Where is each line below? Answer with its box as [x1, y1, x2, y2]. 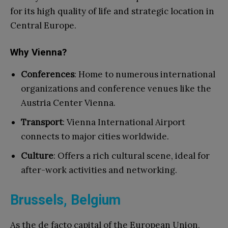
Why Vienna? [10, 46, 67, 59]
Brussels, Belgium [10, 192, 121, 209]
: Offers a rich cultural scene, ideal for [53, 150, 210, 162]
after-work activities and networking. [21, 164, 177, 176]
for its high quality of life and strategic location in [10, 6, 214, 17]
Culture [21, 150, 53, 162]
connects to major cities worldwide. [21, 131, 169, 142]
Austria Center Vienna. [21, 97, 116, 109]
